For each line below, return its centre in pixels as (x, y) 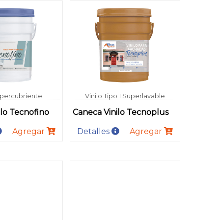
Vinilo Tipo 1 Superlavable (125, 96)
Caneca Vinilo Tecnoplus (120, 112)
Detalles (94, 131)
